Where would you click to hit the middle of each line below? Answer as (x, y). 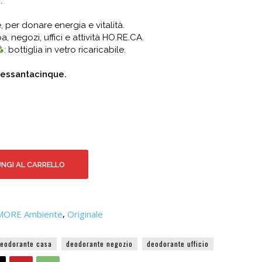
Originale (85, 214)
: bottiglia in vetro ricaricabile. (65, 50)
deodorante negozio (99, 243)
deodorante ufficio (178, 243)
